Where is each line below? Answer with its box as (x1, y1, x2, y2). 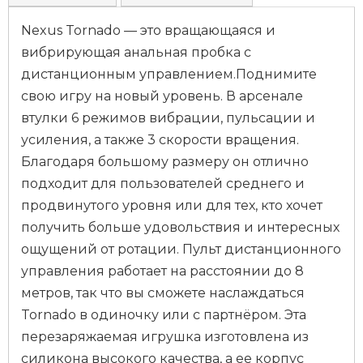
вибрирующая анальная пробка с (21, 45, 251, 60)
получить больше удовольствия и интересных (21, 220, 340, 235)
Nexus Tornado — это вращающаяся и (21, 23, 275, 38)
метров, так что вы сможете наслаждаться (21, 285, 305, 301)
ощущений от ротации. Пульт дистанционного (21, 241, 341, 257)
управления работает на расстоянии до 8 (21, 263, 304, 279)
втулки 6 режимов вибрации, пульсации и (21, 110, 315, 126)
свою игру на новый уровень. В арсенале (21, 88, 303, 104)
